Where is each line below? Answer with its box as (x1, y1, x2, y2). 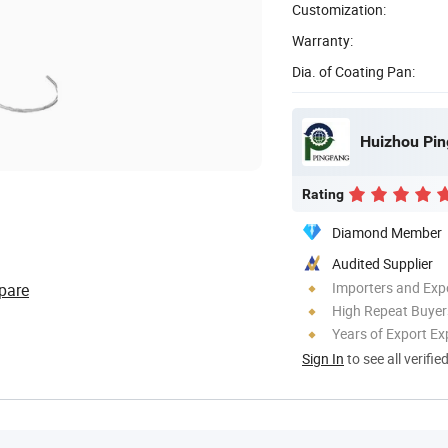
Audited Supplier (332, 253, 433, 273)
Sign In (302, 348, 344, 368)
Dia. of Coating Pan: (292, 61, 415, 81)
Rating (302, 185, 344, 202)
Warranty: (292, 30, 353, 50)
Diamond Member (332, 222, 442, 242)
